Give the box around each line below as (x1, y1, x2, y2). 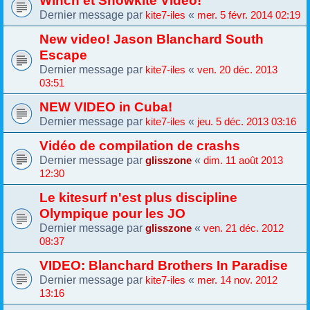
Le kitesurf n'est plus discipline (39, 189, 237, 205)
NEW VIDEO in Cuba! (39, 98, 172, 114)
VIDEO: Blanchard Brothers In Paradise (39, 257, 288, 273)
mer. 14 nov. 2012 (197, 274, 277, 286)
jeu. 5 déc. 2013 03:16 (197, 116, 296, 127)
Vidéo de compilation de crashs (39, 137, 240, 153)
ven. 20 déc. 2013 (197, 64, 277, 75)
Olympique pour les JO (39, 205, 185, 221)
